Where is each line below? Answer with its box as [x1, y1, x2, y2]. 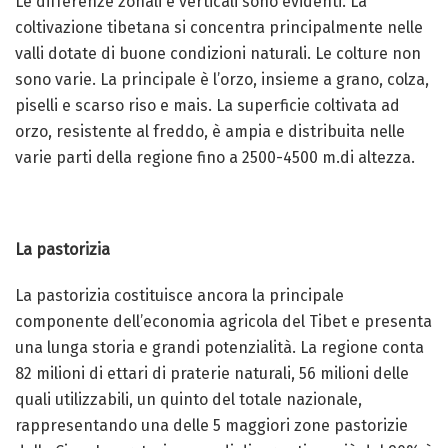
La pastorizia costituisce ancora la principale [15, 286, 344, 305]
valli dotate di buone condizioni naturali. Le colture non [15, 44, 421, 63]
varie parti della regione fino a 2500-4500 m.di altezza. [15, 148, 415, 167]
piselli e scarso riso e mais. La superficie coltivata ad [15, 96, 400, 115]
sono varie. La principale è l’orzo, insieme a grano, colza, [15, 70, 429, 89]
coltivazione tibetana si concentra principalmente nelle [15, 18, 423, 37]
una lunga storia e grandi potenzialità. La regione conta [15, 338, 424, 357]
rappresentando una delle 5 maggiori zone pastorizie [15, 416, 408, 435]
